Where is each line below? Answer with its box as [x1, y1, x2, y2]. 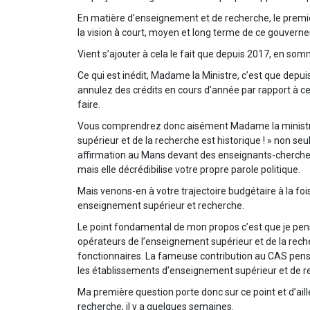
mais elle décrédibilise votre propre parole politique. [77, 163, 300, 175]
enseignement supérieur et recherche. [77, 199, 244, 211]
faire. [77, 98, 100, 110]
